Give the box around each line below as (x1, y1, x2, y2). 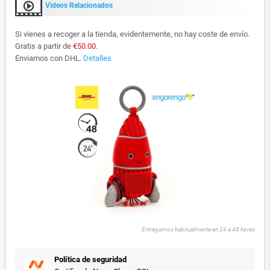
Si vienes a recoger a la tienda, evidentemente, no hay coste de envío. (15, 30, 250, 39)
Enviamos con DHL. (15, 54, 83, 63)
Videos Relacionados (45, 1, 113, 10)
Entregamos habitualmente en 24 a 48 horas (142, 225, 255, 233)
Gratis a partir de (15, 42, 73, 51)
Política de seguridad (54, 255, 127, 264)
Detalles (83, 54, 111, 63)
